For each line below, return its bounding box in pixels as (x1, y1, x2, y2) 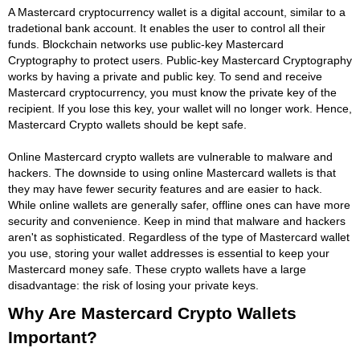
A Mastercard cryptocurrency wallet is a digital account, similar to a (8, 5, 346, 18)
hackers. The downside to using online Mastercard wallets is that (8, 166, 336, 179)
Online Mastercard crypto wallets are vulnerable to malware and (8, 149, 333, 163)
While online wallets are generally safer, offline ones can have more (8, 198, 350, 211)
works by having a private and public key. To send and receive (8, 69, 322, 83)
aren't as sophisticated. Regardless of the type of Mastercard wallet (8, 230, 350, 243)
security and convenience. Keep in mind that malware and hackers (8, 214, 346, 227)
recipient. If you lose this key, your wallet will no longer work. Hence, (8, 101, 352, 115)
